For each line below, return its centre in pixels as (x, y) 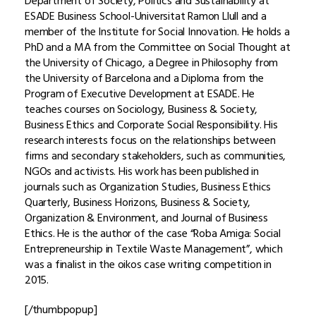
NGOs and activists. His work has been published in (142, 171)
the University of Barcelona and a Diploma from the (144, 78)
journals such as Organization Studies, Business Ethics (148, 187)
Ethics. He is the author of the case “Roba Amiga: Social (153, 233)
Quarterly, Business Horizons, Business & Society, (138, 202)
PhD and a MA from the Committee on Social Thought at (158, 47)
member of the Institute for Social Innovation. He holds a (157, 31)
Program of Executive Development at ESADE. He (140, 93)
